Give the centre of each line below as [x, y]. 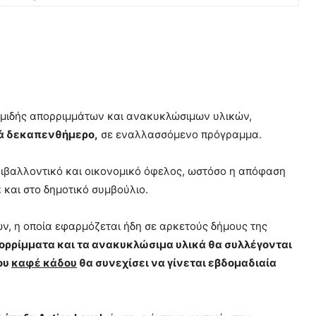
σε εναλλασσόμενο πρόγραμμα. [180, 134]
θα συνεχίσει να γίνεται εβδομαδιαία [177, 262]
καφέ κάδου [44, 262]
